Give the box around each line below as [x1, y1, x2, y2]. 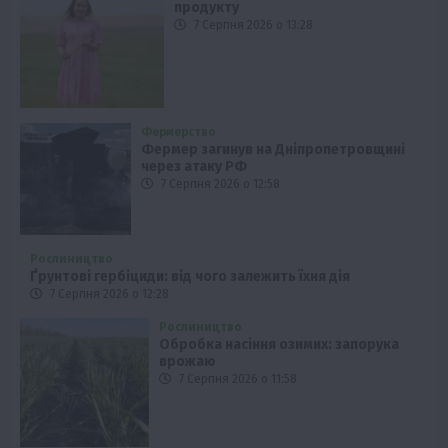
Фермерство [141, 125, 217, 140]
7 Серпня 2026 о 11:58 [176, 371, 298, 386]
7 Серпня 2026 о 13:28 [191, 18, 314, 33]
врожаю [159, 352, 217, 370]
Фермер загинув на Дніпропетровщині [141, 141, 406, 159]
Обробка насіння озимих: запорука [159, 335, 400, 353]
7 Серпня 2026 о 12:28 [47, 286, 169, 301]
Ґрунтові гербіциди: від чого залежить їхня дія [30, 267, 350, 285]
